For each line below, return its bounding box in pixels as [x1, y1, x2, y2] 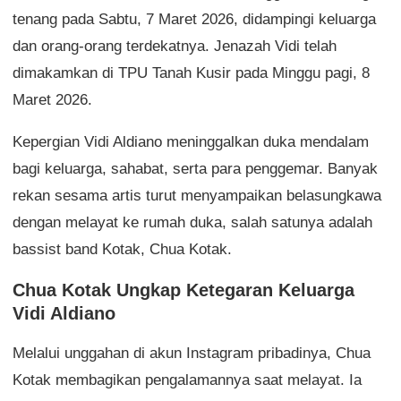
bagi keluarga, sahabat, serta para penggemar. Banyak [13, 160, 378, 178]
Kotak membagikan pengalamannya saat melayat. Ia [13, 371, 362, 389]
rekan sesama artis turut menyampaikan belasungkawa [13, 187, 381, 205]
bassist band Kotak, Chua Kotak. [13, 241, 232, 259]
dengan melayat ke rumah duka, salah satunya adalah [13, 214, 372, 232]
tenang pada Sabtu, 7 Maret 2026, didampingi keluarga [13, 11, 376, 29]
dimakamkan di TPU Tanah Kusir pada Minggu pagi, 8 [13, 64, 370, 82]
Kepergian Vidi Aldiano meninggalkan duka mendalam [13, 133, 369, 151]
